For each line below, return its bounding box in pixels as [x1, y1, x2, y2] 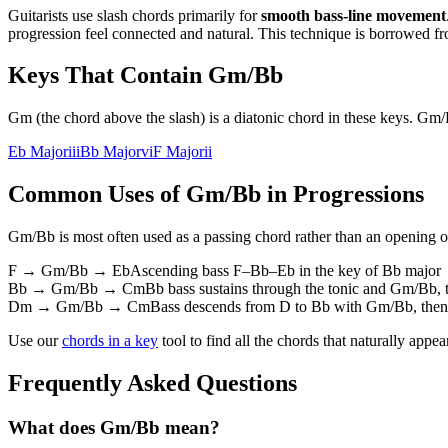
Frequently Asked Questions [8, 370, 297, 397]
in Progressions [261, 181, 424, 208]
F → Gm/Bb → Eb [8, 262, 130, 280]
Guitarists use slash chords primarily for [8, 6, 257, 24]
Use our [8, 332, 58, 350]
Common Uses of [8, 181, 186, 208]
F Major [153, 143, 204, 161]
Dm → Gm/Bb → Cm [8, 298, 150, 316]
